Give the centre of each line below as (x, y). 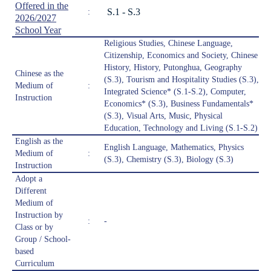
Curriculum (35, 264)
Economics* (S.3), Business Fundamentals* (179, 104)
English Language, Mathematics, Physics (174, 148)
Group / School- (43, 240)
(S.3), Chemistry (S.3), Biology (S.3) (169, 160)
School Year (38, 30)
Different (31, 191)
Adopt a (29, 179)
